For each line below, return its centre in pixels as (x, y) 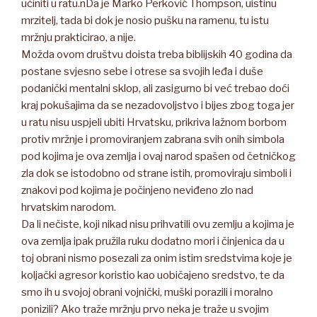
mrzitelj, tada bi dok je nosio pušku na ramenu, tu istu (145, 21)
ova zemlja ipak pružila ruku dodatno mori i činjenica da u (153, 242)
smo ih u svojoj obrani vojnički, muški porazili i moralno (147, 293)
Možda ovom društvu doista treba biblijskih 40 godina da (157, 55)
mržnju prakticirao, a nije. (79, 38)
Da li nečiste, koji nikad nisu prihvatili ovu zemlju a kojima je (158, 225)
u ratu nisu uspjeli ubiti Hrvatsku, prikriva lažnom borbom (154, 123)
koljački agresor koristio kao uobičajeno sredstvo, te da (153, 276)
